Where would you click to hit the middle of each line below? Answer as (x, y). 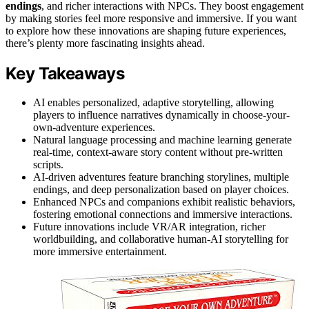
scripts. (48, 165)
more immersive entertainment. (100, 252)
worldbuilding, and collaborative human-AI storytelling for (161, 239)
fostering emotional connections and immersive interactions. (163, 215)
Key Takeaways (65, 73)
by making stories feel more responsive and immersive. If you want (151, 18)
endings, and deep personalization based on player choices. (161, 190)
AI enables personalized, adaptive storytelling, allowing (153, 103)
